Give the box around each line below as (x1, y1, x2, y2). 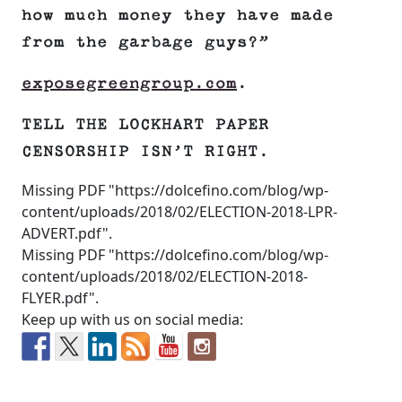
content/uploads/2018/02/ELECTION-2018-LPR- (22, 202, 337, 223)
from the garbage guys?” (22, 33, 269, 52)
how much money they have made (22, 6, 334, 25)
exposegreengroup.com (22, 74, 237, 93)
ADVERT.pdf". (22, 223, 112, 244)
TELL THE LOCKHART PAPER (22, 116, 269, 135)
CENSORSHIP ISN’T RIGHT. (22, 143, 269, 162)
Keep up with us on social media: (22, 310, 243, 330)
